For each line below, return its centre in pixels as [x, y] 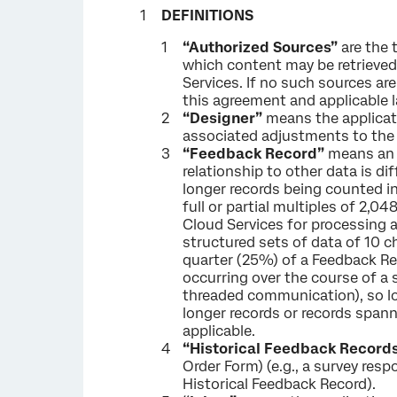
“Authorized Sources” [261, 47]
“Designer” [223, 118]
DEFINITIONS [208, 16]
